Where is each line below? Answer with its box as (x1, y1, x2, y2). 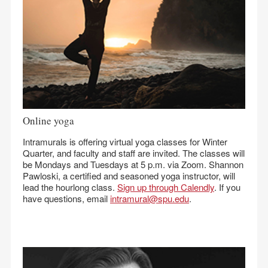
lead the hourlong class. (23, 181, 117, 193)
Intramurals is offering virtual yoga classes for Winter (23, 135, 227, 148)
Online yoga (23, 114, 74, 127)
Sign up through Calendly (117, 181, 214, 193)
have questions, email (23, 192, 110, 205)
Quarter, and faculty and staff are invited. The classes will (23, 147, 245, 159)
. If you (214, 181, 240, 193)
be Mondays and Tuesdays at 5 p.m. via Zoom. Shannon (23, 158, 243, 170)
